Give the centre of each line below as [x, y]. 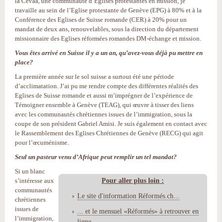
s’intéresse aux [34, 180]
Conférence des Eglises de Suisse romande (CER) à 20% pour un [101, 19]
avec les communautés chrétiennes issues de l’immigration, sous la [104, 114]
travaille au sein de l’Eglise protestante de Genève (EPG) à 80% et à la [108, 10]
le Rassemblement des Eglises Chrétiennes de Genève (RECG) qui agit [109, 133]
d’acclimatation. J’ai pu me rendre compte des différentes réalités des [107, 86]
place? [24, 62]
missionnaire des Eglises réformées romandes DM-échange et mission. [108, 38]
